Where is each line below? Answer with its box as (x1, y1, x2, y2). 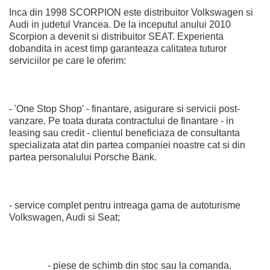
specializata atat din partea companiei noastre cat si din (9, 140, 245, 150)
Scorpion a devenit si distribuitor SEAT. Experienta (9, 31, 224, 42)
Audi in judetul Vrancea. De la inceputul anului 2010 (9, 19, 231, 30)
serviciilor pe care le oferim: (9, 55, 126, 66)
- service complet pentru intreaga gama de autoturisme (9, 200, 240, 210)
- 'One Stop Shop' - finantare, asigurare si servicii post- (9, 104, 240, 114)
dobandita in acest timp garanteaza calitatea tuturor (9, 43, 227, 54)
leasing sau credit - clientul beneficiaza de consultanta (9, 128, 240, 138)
